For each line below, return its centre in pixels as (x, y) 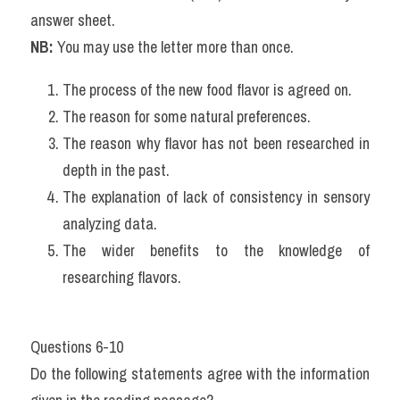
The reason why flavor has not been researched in (216, 143)
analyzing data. (110, 224)
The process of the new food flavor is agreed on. (207, 90)
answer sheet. (73, 20)
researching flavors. (122, 277)
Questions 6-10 (77, 347)
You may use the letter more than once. (174, 47)
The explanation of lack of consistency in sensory (216, 197)
